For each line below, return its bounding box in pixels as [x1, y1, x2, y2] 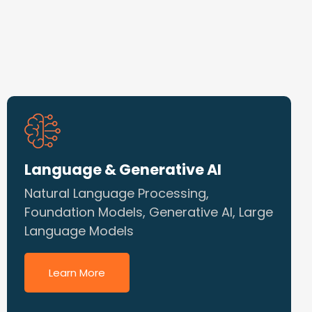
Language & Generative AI [24, 159, 221, 180]
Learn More [49, 265, 105, 280]
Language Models [24, 222, 134, 240]
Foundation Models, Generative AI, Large [24, 203, 273, 221]
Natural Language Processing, [24, 185, 209, 202]
